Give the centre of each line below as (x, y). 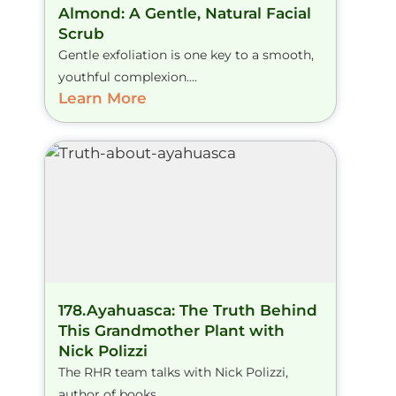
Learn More (103, 99)
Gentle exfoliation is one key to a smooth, (186, 55)
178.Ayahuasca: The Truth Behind (188, 311)
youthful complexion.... (128, 77)
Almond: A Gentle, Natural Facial (185, 14)
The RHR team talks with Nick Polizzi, (173, 373)
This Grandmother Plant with (171, 331)
